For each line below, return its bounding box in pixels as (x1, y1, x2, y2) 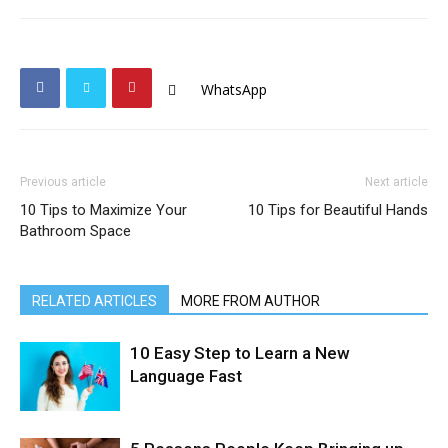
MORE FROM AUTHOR (181, 292, 320, 309)
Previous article (20, 174, 106, 189)
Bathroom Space (20, 221, 131, 240)
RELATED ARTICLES (32, 292, 157, 309)
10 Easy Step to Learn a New (130, 342, 350, 363)
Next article (365, 174, 428, 189)
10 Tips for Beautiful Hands (248, 200, 428, 219)
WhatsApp (201, 80, 267, 99)
